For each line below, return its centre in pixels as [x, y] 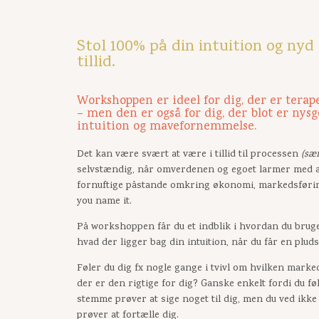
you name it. [104, 202]
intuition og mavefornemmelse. [166, 127]
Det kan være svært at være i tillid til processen [187, 155]
